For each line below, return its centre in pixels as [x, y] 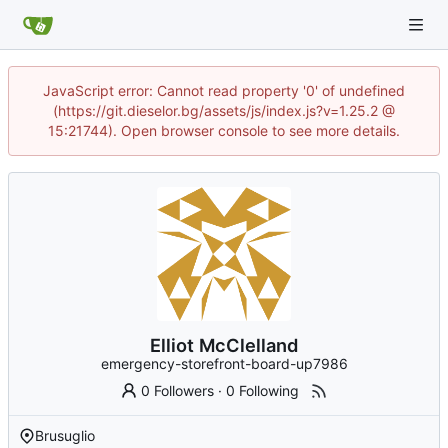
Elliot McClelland [224, 345]
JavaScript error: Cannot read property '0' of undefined [224, 90]
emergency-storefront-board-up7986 [224, 364]
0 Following [263, 391]
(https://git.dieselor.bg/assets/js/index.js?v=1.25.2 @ [224, 110]
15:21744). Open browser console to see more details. [224, 130]
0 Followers [178, 391]
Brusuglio [65, 436]
